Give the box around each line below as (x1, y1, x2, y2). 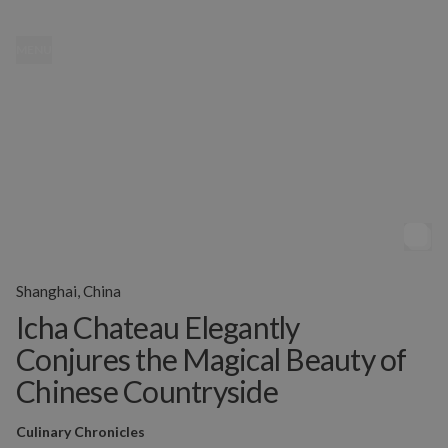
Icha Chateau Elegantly (16, 309, 300, 345)
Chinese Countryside (16, 373, 278, 409)
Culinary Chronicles (16, 423, 145, 440)
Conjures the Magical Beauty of (16, 341, 407, 377)
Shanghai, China (16, 282, 121, 300)
